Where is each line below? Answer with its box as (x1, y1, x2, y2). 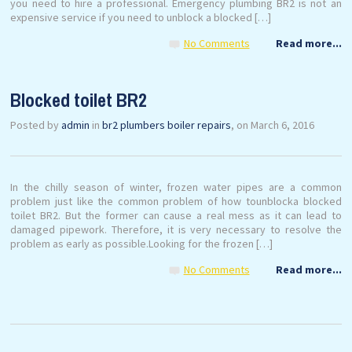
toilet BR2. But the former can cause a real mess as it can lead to (10, 208, 342, 222)
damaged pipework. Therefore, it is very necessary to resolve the (10, 222, 342, 236)
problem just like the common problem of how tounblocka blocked (10, 194, 342, 208)
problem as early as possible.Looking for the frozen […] (10, 236, 273, 251)
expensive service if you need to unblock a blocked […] (10, 10, 272, 24)
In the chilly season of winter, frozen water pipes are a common (10, 180, 342, 194)
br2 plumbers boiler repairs (102, 118, 232, 132)
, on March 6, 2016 (231, 118, 315, 132)
